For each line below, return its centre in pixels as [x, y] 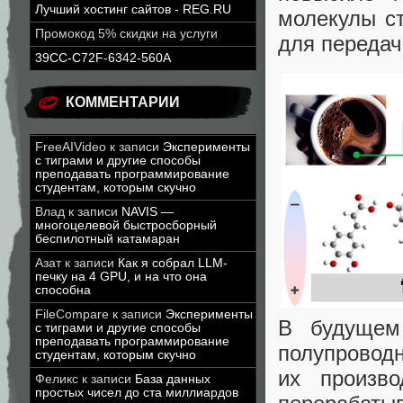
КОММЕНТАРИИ [123, 102]
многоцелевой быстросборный [126, 225]
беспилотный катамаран [107, 239]
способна [63, 290]
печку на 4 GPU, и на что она [121, 277]
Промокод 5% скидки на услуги [126, 34]
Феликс [57, 379]
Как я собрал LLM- [173, 263]
